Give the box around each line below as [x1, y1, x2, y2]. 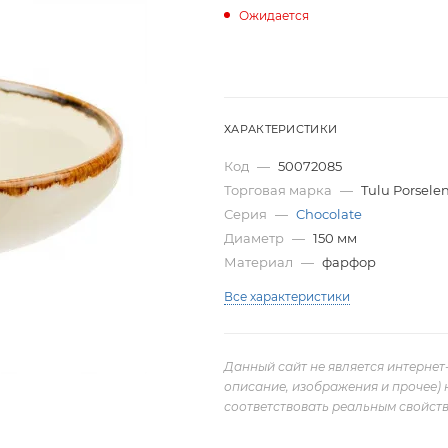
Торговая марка [224, 181, 335, 198]
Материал [224, 253, 296, 270]
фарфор [322, 253, 376, 270]
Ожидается [239, 7, 309, 23]
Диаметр [224, 229, 287, 246]
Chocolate [296, 205, 362, 222]
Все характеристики [224, 288, 350, 304]
